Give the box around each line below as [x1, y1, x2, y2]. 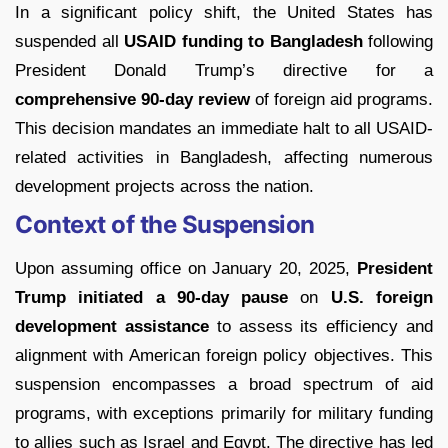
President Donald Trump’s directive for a [15, 61, 433, 81]
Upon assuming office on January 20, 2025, [15, 259, 351, 279]
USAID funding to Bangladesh [124, 32, 363, 52]
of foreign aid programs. [250, 90, 433, 110]
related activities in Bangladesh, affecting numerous [15, 148, 433, 168]
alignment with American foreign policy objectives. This [15, 346, 433, 366]
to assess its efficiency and [208, 317, 434, 337]
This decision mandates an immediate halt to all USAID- [15, 119, 433, 139]
